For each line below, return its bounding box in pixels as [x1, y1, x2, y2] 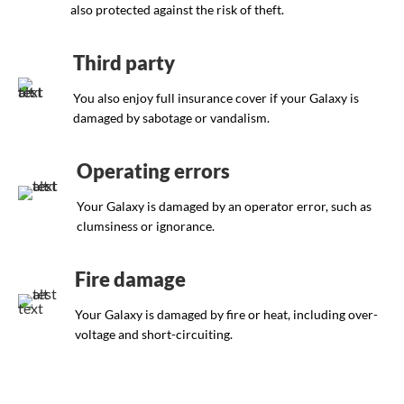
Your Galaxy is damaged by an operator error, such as [76, 198, 372, 215]
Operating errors [76, 159, 230, 184]
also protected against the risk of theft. [69, 2, 284, 18]
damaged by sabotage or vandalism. [72, 110, 270, 126]
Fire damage [74, 267, 186, 292]
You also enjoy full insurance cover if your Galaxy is [72, 90, 359, 106]
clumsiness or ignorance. [76, 218, 215, 234]
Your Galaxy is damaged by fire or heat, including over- [74, 307, 378, 323]
